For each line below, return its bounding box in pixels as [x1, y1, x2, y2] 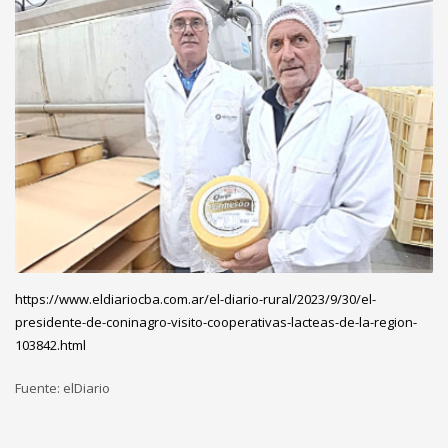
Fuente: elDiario [15, 378, 110, 397]
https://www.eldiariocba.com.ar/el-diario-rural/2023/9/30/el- [15, 289, 376, 308]
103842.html [15, 335, 86, 354]
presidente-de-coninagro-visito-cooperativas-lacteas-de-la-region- [15, 312, 417, 331]
